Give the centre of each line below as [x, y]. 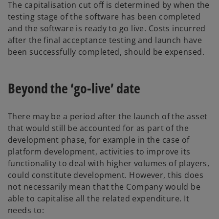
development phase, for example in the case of [99, 140]
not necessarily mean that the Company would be [104, 187]
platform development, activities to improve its [99, 152]
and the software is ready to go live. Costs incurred [107, 29]
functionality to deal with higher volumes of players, [109, 164]
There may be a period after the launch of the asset [108, 117]
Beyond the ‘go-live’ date [74, 88]
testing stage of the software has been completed [104, 17]
